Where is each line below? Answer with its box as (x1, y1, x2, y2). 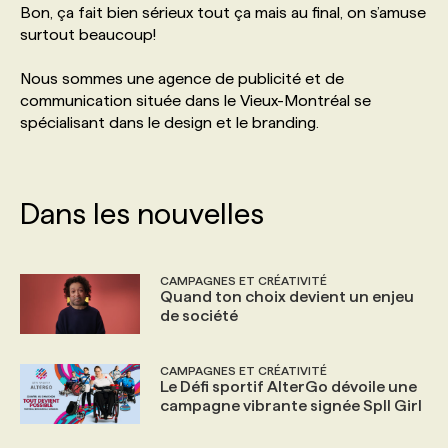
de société (160, 306, 238, 324)
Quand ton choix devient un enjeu (160, 287, 414, 305)
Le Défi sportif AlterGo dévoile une (160, 377, 417, 395)
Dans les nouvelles (20, 196, 264, 230)
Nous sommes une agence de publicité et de (20, 69, 344, 87)
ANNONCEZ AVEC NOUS (64, 165, 241, 182)
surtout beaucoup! (20, 25, 156, 43)
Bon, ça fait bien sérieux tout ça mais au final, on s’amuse (20, 3, 426, 21)
